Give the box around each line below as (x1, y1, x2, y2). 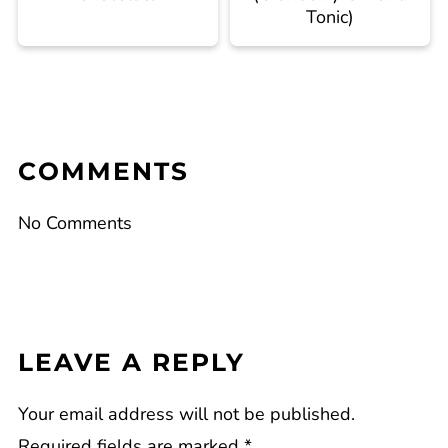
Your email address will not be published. (17, 402, 355, 427)
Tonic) (306, 5, 355, 30)
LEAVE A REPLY (17, 347, 245, 378)
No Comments (17, 211, 132, 236)
